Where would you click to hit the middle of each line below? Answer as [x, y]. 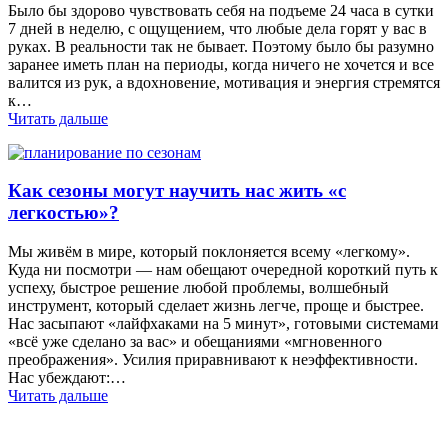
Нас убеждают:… [67, 378]
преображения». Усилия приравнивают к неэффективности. [213, 360]
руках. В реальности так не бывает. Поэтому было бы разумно [221, 46]
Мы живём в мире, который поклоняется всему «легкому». [209, 252]
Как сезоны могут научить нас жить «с [177, 191]
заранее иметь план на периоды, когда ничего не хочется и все [221, 64]
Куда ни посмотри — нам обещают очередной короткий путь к [223, 270]
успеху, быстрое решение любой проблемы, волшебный [198, 288]
